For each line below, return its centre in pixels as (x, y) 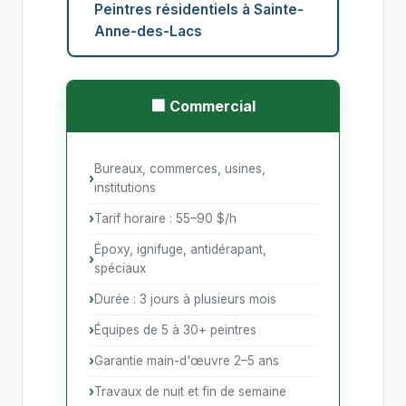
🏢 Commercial (203, 106)
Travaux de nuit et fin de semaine (190, 391)
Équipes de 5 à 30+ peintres (175, 330)
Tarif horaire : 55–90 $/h (165, 218)
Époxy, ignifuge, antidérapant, (180, 249)
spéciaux (120, 268)
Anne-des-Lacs (148, 31)
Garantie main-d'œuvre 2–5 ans (187, 361)
